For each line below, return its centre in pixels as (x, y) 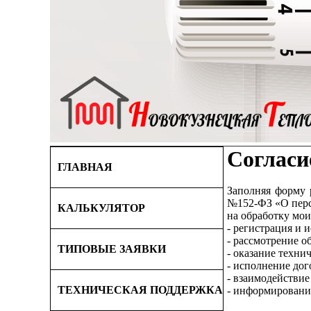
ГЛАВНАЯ (85, 167)
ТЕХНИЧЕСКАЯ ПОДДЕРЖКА (140, 290)
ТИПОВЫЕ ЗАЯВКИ (112, 249)
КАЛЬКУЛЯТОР (101, 208)
